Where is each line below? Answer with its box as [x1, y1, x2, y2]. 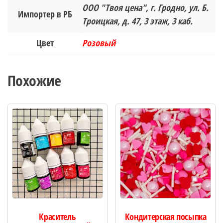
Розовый [82, 36, 115, 49]
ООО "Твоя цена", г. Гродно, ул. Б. [82, 1, 209, 13]
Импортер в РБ [17, 7, 72, 20]
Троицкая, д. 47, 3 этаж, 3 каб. [82, 14, 193, 27]
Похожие [7, 70, 61, 91]
